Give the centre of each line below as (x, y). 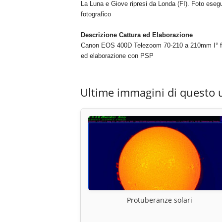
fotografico (96, 14)
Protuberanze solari (159, 200)
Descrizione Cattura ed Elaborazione (137, 35)
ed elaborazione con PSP (117, 56)
